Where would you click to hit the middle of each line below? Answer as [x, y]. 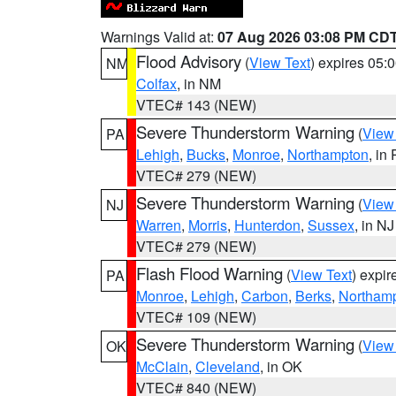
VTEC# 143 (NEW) [196, 105]
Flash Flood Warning [209, 273]
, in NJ [374, 225]
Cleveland [228, 366]
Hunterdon [267, 225]
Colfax [156, 84]
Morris [208, 225]
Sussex [331, 225]
